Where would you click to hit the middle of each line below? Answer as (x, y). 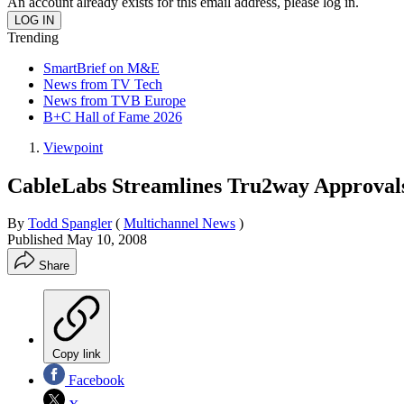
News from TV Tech (103, 84)
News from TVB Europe (115, 100)
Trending (33, 37)
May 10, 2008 (107, 240)
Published (37, 240)
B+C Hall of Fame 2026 (113, 116)
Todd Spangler (70, 224)
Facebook (95, 381)
